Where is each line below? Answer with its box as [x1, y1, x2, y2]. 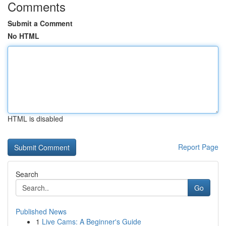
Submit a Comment [8, 18, 73, 28]
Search [16, 169, 38, 179]
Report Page [178, 142, 218, 152]
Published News [16, 206, 67, 216]
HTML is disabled [8, 114, 63, 124]
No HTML [8, 31, 39, 41]
